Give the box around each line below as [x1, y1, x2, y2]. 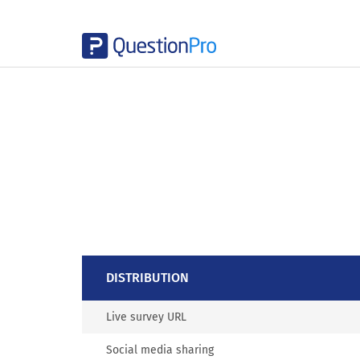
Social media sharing [106, 343, 214, 357]
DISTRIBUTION [106, 270, 189, 285]
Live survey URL [106, 310, 186, 324]
